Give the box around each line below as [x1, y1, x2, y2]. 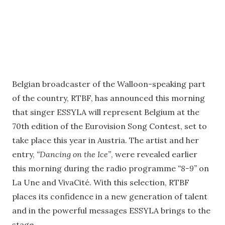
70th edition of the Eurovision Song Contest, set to [12, 121, 207, 131]
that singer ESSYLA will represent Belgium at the [12, 106, 199, 117]
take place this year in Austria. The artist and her [12, 135, 199, 145]
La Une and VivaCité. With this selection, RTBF [12, 177, 189, 187]
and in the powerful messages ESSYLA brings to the [12, 205, 210, 215]
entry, [12, 149, 37, 159]
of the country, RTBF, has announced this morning [12, 92, 205, 103]
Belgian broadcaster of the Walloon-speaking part [12, 78, 205, 89]
